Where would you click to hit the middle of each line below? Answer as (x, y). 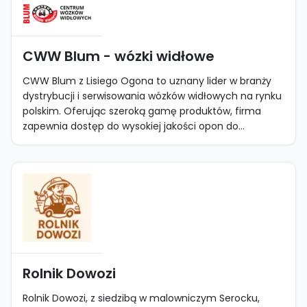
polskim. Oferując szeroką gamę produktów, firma (142, 111)
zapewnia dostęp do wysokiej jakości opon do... (134, 126)
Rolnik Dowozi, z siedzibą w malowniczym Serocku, (141, 298)
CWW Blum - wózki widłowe (119, 56)
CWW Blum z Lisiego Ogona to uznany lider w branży (147, 81)
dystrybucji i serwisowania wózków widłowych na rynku (152, 96)
